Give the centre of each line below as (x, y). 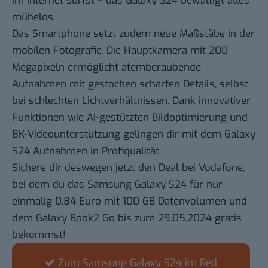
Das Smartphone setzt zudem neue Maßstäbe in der (133, 33)
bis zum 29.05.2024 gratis (178, 218)
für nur (206, 184)
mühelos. (33, 17)
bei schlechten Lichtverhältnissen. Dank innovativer (131, 100)
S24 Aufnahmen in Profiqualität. (86, 151)
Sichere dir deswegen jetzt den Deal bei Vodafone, (128, 167)
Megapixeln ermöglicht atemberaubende (106, 67)
